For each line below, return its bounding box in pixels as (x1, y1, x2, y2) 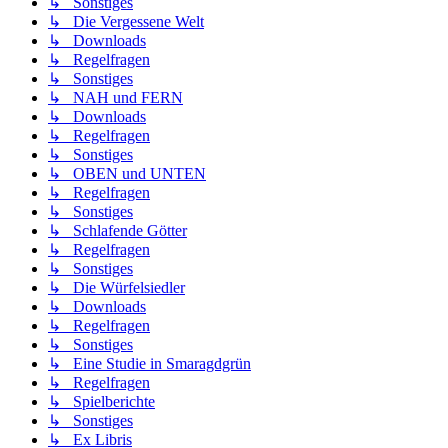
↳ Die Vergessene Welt (48, 13, 204, 31)
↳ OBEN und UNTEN (48, 165, 206, 183)
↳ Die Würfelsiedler (48, 279, 185, 297)
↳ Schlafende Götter (48, 222, 187, 240)
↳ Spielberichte (48, 393, 155, 411)
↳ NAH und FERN (48, 89, 183, 107)
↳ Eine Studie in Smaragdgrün (48, 355, 251, 373)
